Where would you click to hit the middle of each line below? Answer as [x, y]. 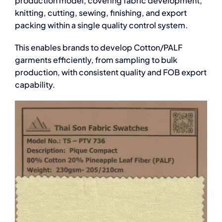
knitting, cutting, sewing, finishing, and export [101, 13]
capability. [35, 84]
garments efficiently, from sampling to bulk [96, 60]
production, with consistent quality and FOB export [111, 72]
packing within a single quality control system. [101, 25]
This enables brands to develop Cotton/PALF [98, 47]
